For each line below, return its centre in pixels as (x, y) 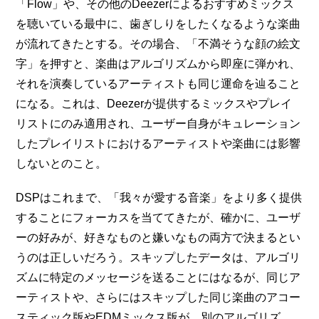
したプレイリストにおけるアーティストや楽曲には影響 (158, 143)
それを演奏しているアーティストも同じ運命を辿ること (158, 84)
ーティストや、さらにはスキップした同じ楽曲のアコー (158, 297)
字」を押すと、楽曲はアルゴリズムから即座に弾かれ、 (158, 64)
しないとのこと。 (62, 163)
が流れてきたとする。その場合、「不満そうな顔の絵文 (158, 44)
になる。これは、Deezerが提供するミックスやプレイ (154, 104)
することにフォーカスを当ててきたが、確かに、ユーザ (158, 218)
